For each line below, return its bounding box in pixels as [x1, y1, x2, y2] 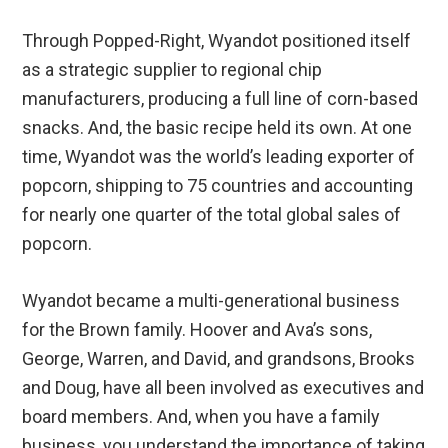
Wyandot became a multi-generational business [22, 290, 401, 312]
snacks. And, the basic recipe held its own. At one [22, 117, 413, 139]
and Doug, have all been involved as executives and [22, 377, 425, 399]
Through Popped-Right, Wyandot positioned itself [22, 30, 412, 52]
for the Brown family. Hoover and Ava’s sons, [22, 319, 373, 341]
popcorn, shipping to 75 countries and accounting [22, 175, 414, 197]
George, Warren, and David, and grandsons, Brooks [22, 348, 416, 370]
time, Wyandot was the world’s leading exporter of [22, 146, 416, 168]
